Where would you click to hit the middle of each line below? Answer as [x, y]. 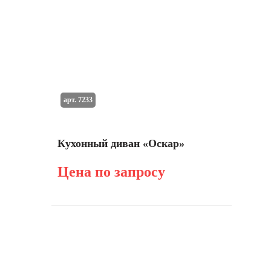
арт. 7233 [78, 100]
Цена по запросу [111, 172]
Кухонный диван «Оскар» [121, 143]
